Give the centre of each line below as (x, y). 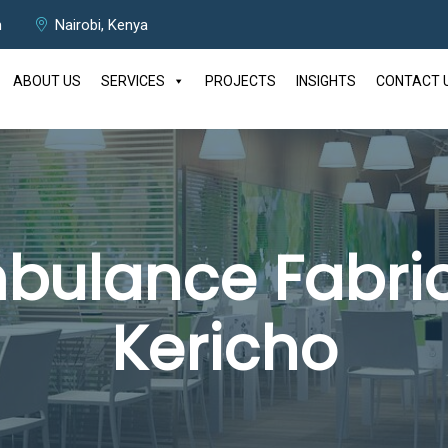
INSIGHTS (326, 81)
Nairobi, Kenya (101, 25)
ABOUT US (47, 81)
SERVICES (133, 81)
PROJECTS (240, 81)
